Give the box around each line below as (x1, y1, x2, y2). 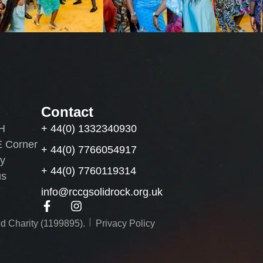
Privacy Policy (96, 218, 155, 228)
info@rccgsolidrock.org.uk (41, 186, 163, 198)
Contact (41, 104, 94, 120)
